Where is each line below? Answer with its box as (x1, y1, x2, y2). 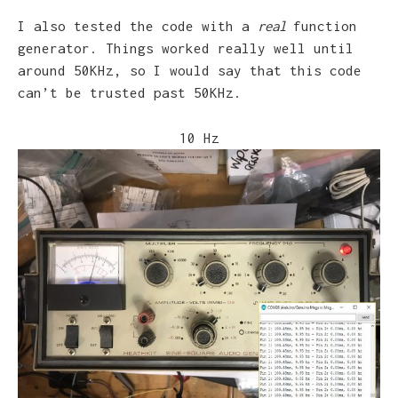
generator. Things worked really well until (18, 40, 354, 57)
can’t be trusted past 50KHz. (18, 84, 242, 101)
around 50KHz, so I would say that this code (18, 62, 362, 79)
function (293, 18, 357, 35)
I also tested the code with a (18, 18, 258, 35)
